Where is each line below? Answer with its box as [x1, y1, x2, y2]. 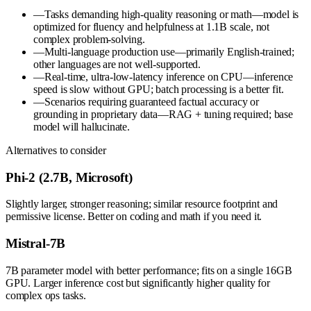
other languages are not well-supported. [33, 58, 201, 70]
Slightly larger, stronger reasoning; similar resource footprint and [6, 198, 278, 210]
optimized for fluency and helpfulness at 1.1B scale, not [33, 20, 270, 33]
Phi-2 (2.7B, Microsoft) [6, 169, 133, 185]
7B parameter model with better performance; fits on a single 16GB [6, 264, 292, 276]
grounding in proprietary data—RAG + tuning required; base [33, 108, 293, 120]
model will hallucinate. [33, 120, 130, 133]
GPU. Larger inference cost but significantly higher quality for [6, 276, 270, 289]
